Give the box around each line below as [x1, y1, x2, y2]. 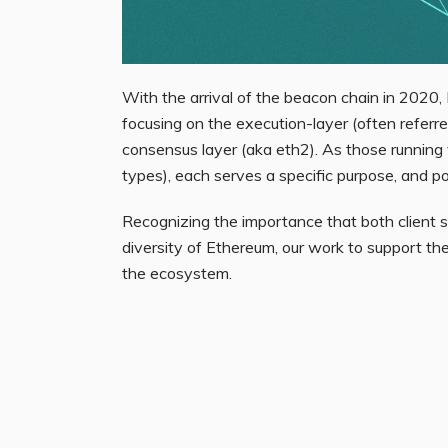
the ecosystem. [122, 263, 232, 284]
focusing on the [122, 113, 236, 134]
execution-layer [236, 113, 348, 134]
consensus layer [122, 139, 237, 160]
